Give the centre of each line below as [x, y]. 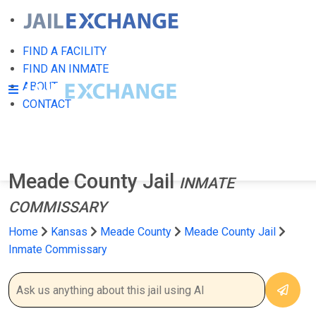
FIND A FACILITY [65, 51]
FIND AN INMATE [66, 69]
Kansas [69, 232]
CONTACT [47, 104]
